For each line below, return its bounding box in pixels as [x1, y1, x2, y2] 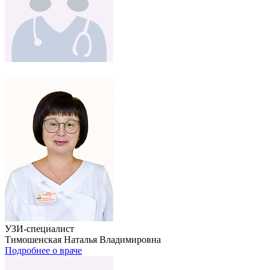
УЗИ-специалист [5, 223, 74, 234]
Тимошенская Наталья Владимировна [5, 234, 161, 245]
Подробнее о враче [5, 245, 82, 256]
